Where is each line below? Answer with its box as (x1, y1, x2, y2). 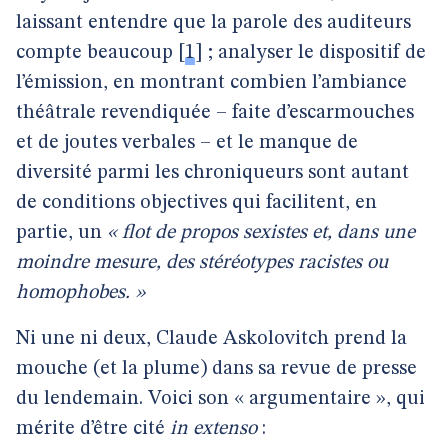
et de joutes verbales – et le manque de (16, 133, 358, 153)
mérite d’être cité (16, 419, 170, 439)
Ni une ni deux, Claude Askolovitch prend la (16, 329, 407, 349)
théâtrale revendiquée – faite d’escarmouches (16, 103, 414, 123)
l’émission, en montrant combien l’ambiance (16, 73, 407, 93)
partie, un (16, 223, 107, 243)
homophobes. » (16, 283, 145, 303)
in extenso (170, 419, 257, 439)
